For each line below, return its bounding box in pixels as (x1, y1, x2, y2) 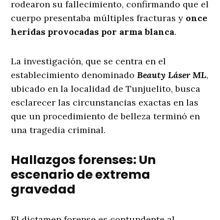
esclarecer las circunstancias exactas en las (11, 97, 199, 109)
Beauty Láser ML (137, 69, 207, 81)
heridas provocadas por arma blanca (11, 26, 175, 38)
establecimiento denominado (11, 69, 137, 81)
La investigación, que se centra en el (11, 55, 166, 67)
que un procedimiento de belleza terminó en (11, 110, 200, 122)
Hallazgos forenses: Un (11, 151, 156, 169)
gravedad (11, 181, 76, 198)
